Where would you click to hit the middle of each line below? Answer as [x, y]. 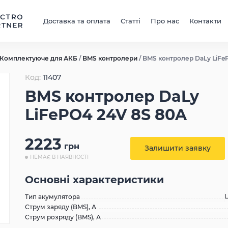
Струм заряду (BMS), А [61, 207]
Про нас [165, 21]
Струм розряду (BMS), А [63, 217]
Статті [131, 21]
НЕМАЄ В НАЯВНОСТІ [59, 157]
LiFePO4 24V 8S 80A [106, 115]
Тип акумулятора [52, 197]
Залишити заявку [178, 148]
